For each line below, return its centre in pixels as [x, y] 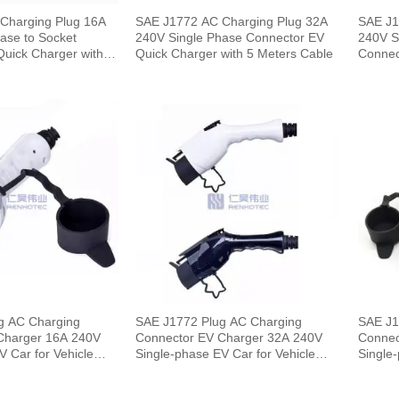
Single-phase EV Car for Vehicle [226, 354]
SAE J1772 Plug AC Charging [219, 322]
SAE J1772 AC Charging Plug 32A [232, 22]
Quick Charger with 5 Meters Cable [235, 54]
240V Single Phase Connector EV [230, 38]
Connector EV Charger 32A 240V [202, 338]
